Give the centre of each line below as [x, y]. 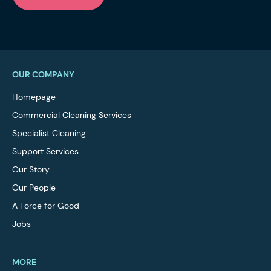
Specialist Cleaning [49, 133]
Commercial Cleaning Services [72, 115]
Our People [34, 187]
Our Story [31, 169]
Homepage [34, 96]
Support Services [45, 151]
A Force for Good [46, 205]
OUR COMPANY [43, 74]
